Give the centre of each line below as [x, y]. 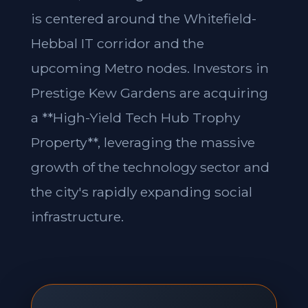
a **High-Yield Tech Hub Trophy [135, 118]
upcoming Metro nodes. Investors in [150, 68]
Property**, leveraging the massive [143, 142]
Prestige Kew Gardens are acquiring [149, 93]
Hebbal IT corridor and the [117, 43]
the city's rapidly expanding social [141, 192]
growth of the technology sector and [150, 167]
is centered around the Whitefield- [143, 19]
